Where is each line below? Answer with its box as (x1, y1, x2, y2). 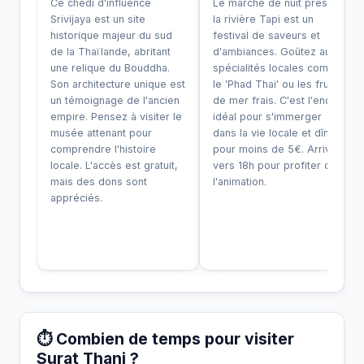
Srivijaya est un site (50, 12, 145, 25)
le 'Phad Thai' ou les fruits (213, 77, 340, 90)
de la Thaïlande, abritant (50, 45, 171, 58)
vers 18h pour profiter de (213, 158, 337, 171)
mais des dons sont (50, 175, 147, 188)
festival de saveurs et (213, 28, 320, 41)
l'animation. (213, 175, 266, 188)
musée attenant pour (50, 126, 152, 139)
